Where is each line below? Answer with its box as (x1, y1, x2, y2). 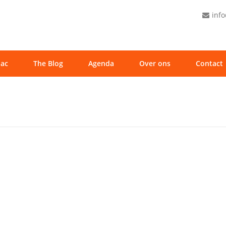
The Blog (33, 59, 63, 68)
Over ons (139, 59, 171, 68)
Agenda (88, 59, 114, 68)
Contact (196, 59, 223, 68)
